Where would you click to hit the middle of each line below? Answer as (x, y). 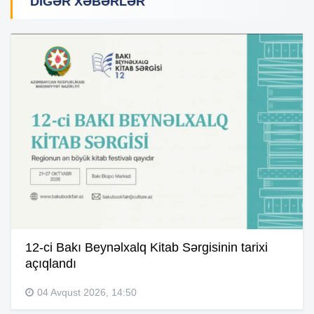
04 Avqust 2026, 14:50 (87, 292)
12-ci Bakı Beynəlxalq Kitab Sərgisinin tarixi (146, 247)
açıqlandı (51, 263)
